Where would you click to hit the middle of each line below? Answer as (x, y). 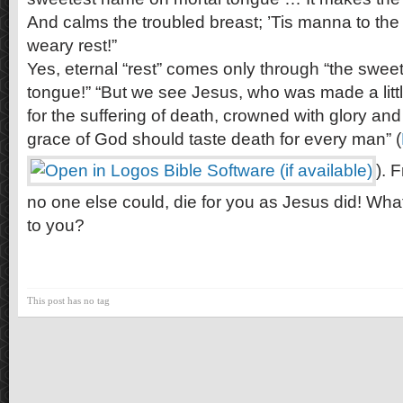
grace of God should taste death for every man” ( (214, 139)
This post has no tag (68, 300)
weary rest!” (72, 45)
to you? (56, 225)
